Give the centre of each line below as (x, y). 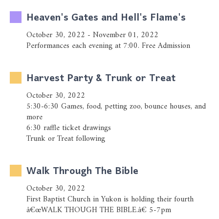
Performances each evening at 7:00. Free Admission (108, 46)
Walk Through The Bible (82, 172)
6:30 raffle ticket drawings (69, 128)
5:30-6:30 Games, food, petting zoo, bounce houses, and (116, 107)
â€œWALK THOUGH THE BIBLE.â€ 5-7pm (99, 210)
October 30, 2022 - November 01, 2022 (92, 35)
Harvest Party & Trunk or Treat (101, 79)
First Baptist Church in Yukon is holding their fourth (110, 199)
